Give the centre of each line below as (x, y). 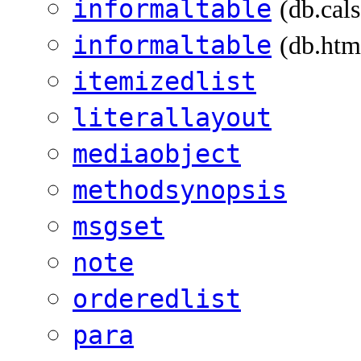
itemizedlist (164, 82)
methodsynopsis (180, 191)
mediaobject (157, 154)
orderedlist (157, 299)
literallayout (172, 118)
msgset (118, 227)
